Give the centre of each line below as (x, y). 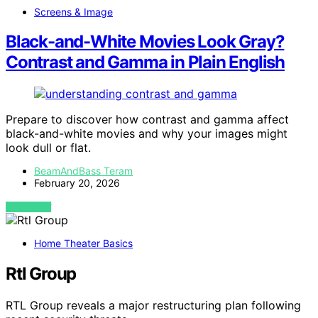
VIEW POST (29, 207)
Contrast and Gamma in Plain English (145, 62)
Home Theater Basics (83, 243)
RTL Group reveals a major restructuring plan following (153, 306)
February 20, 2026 (77, 183)
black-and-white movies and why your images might (147, 134)
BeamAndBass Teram (83, 171)
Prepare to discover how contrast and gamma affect (147, 120)
